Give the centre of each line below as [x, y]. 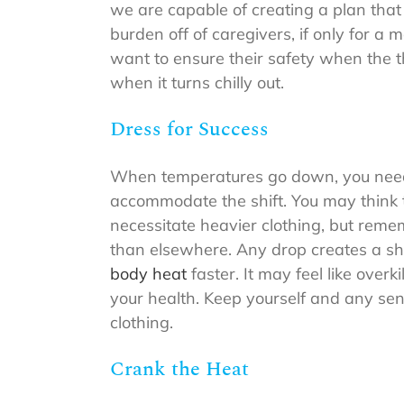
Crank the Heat [179, 370]
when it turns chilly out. [197, 83]
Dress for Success [189, 130]
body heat [148, 274]
